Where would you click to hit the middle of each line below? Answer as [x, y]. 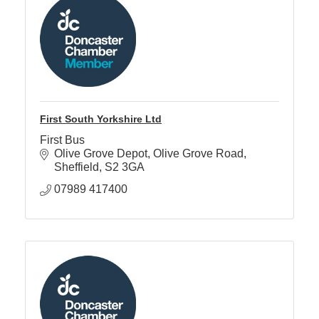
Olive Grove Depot [101, 154]
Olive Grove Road [198, 154]
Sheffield [77, 167]
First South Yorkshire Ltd [101, 119]
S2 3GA [125, 167]
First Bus [62, 140]
